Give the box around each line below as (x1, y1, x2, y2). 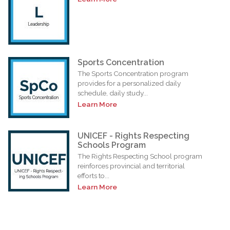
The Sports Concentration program (78, 69, 188, 78)
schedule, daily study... (78, 88, 148, 97)
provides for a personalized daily (78, 79, 181, 87)
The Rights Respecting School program (78, 151, 202, 160)
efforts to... (78, 171, 109, 180)
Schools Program (78, 140, 146, 150)
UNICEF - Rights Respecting (78, 130, 189, 141)
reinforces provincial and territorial (78, 161, 185, 170)
